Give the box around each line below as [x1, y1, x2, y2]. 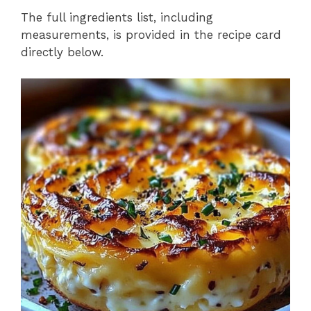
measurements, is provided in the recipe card [21, 27, 281, 42]
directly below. [21, 44, 103, 59]
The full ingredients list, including [21, 10, 213, 24]
